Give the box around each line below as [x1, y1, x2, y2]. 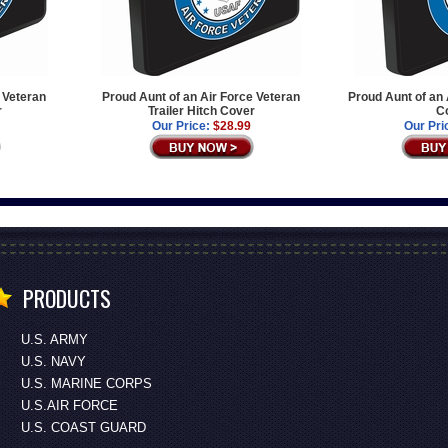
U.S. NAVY [20, 354, 86, 369]
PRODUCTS [22, 282, 111, 314]
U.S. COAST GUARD [20, 420, 146, 435]
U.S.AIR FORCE [20, 398, 118, 413]
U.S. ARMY [20, 332, 88, 347]
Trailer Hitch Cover [147, 104, 255, 118]
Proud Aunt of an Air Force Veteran [102, 90, 301, 104]
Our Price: [151, 119, 210, 133]
